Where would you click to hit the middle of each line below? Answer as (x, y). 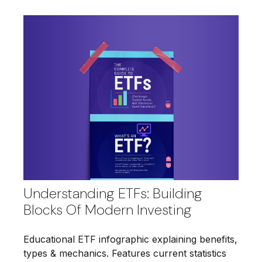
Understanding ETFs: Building (113, 194)
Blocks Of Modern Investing (108, 210)
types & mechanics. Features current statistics (125, 254)
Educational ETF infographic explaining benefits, (130, 239)
